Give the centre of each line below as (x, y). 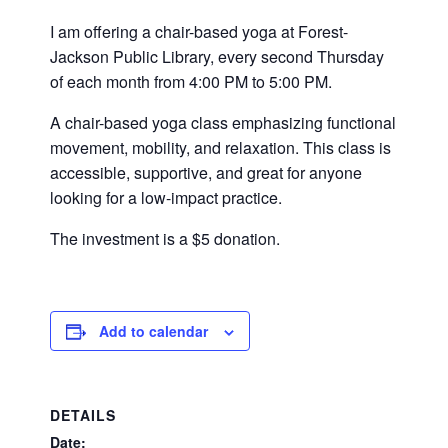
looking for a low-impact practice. (166, 197)
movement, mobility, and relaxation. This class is (220, 147)
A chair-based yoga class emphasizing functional (223, 122)
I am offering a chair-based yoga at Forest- (199, 31)
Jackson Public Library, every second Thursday (217, 56)
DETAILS (83, 414)
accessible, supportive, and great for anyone (206, 172)
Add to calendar (153, 330)
